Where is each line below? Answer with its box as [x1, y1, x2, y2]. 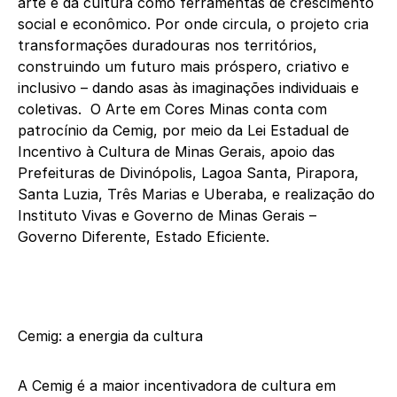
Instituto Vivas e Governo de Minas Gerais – [18, 206, 316, 225]
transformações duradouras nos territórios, [18, 36, 317, 55]
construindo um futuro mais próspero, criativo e [18, 58, 349, 76]
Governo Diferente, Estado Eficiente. [18, 228, 269, 246]
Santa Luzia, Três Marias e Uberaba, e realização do [18, 185, 375, 204]
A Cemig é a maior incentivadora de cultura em [18, 377, 336, 395]
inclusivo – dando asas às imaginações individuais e [18, 79, 359, 97]
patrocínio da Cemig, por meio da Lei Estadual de [18, 121, 349, 140]
